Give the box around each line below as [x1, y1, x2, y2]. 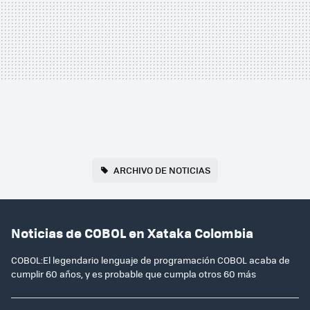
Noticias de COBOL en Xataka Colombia [11, 224, 253, 243]
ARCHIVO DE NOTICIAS [113, 163, 210, 176]
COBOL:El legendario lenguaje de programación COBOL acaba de [11, 253, 290, 266]
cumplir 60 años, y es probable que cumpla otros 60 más [11, 266, 256, 280]
